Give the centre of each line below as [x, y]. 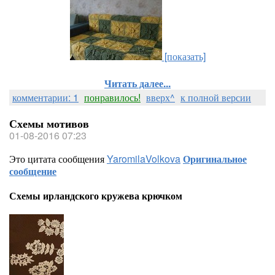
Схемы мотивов [49, 123]
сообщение [33, 171]
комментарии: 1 [45, 97]
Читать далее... [137, 83]
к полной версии [216, 97]
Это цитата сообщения [58, 159]
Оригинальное [215, 159]
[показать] [185, 56]
